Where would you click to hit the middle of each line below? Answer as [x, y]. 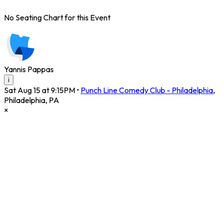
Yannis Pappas [29, 69]
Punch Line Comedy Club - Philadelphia [147, 90]
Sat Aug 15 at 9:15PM [40, 90]
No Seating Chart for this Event [57, 18]
